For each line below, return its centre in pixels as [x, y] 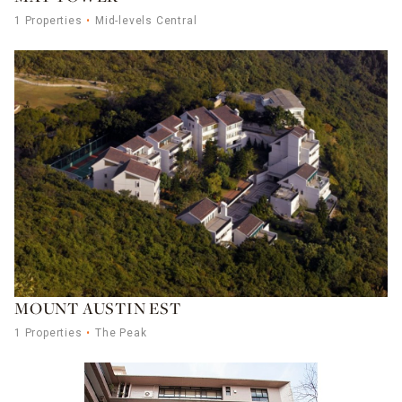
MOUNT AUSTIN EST [98, 310]
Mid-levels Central [146, 21]
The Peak [121, 333]
